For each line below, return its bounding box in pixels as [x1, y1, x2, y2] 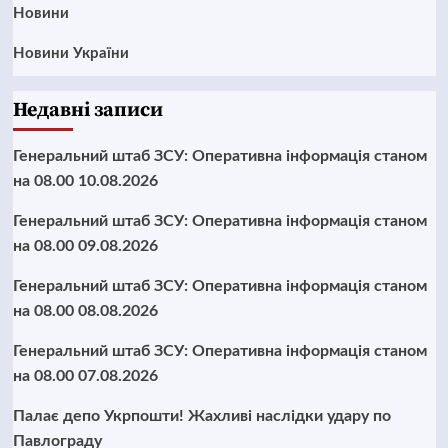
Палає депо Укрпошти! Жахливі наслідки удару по [12, 407, 391, 424]
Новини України [12, 45, 129, 61]
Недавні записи [12, 97, 163, 123]
